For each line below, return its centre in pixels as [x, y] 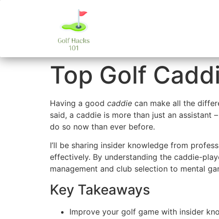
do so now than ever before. [102, 126]
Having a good [78, 103]
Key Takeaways [100, 189]
